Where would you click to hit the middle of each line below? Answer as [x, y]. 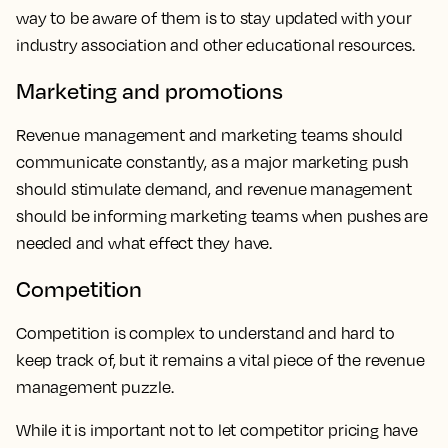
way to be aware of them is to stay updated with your [214, 18]
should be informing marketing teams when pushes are [222, 216]
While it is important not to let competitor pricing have [217, 430]
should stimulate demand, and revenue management [214, 189]
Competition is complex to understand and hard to [205, 333]
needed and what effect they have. [144, 243]
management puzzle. [95, 387]
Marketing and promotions [149, 90]
